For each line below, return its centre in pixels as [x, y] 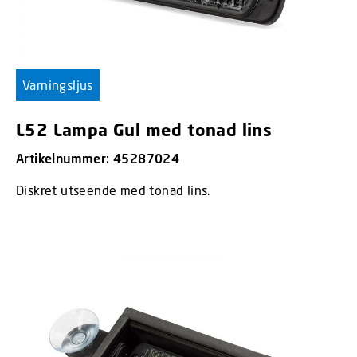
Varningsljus [58, 85]
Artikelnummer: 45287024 [98, 158]
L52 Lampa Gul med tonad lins [144, 129]
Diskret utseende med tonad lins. [113, 190]
